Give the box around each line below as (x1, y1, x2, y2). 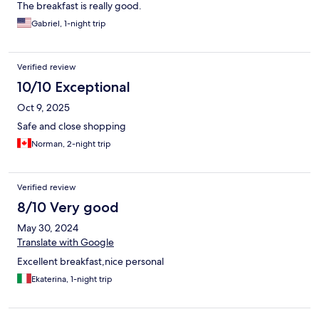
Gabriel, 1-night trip (31, 18, 106, 30)
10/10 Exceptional (17, 78, 130, 96)
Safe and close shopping (17, 120, 126, 133)
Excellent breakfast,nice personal (17, 255, 164, 268)
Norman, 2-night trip (31, 138, 111, 150)
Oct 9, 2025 (17, 101, 70, 115)
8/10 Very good (17, 199, 119, 216)
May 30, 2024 (17, 221, 78, 235)
